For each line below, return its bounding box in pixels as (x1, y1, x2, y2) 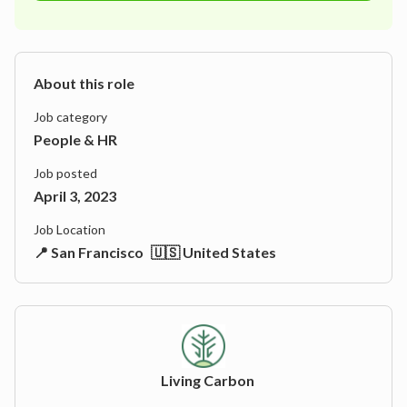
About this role (34, 74, 134, 92)
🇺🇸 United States (151, 243, 276, 261)
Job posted (34, 165, 97, 181)
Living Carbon (160, 372, 254, 389)
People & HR (34, 131, 117, 148)
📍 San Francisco (34, 243, 144, 261)
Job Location (34, 222, 105, 237)
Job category (34, 109, 107, 124)
